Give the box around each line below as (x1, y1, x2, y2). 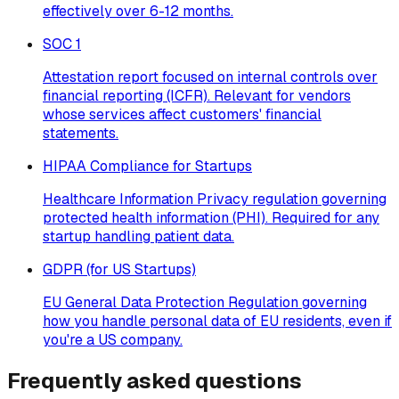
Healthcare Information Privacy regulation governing (43, 189, 387, 208)
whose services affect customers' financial (43, 104, 322, 124)
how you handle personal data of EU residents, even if (43, 311, 392, 330)
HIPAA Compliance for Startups (43, 156, 252, 175)
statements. (43, 123, 118, 142)
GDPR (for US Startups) (43, 259, 196, 279)
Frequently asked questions (7, 366, 302, 395)
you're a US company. (43, 330, 183, 349)
